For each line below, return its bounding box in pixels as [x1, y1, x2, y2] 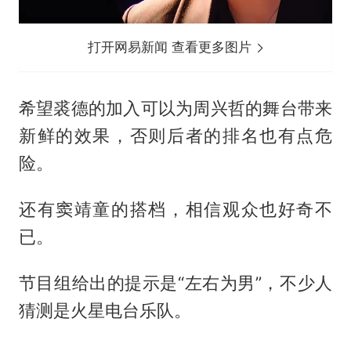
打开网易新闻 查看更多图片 [88, 38, 256, 55]
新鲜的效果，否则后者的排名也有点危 [18, 125, 333, 146]
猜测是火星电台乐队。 [18, 299, 191, 320]
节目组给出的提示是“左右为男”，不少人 [18, 272, 333, 293]
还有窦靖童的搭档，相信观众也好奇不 [18, 198, 333, 219]
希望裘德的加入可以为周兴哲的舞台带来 [18, 97, 333, 118]
